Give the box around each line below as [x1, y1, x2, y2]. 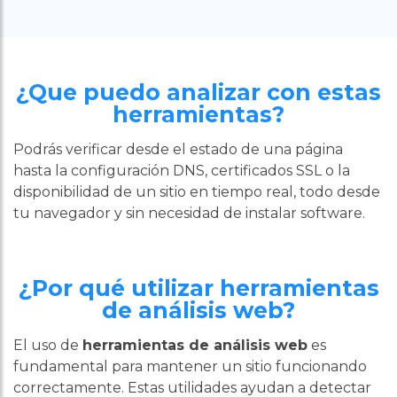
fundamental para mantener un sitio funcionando [13, 357, 367, 375]
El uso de [13, 336, 82, 354]
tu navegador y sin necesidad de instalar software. [13, 204, 365, 222]
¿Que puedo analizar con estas [16, 78, 381, 105]
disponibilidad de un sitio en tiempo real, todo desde [13, 183, 380, 200]
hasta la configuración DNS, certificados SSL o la [13, 161, 350, 179]
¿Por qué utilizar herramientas [18, 274, 379, 301]
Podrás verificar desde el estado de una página [13, 140, 343, 158]
